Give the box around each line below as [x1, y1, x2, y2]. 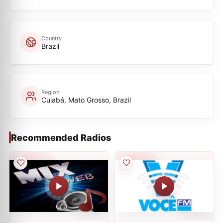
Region [41, 88, 59, 96]
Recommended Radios [11, 132, 111, 143]
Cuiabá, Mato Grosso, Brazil [41, 95, 131, 104]
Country [41, 34, 62, 42]
